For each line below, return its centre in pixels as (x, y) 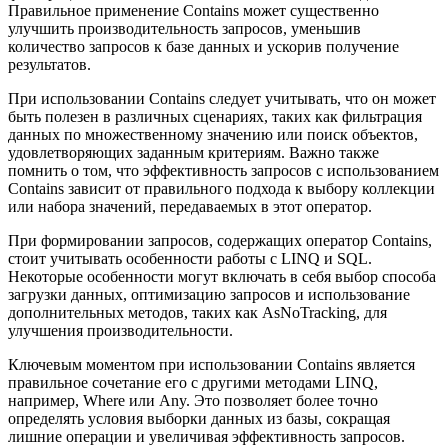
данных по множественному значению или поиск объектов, (213, 135)
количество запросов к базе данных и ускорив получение (203, 47)
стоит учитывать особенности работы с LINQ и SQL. (190, 259)
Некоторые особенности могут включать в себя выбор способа (222, 277)
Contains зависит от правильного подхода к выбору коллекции (221, 189)
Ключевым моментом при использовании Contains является (211, 365)
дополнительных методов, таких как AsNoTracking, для (197, 313)
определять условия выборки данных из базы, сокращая (199, 419)
